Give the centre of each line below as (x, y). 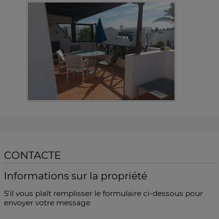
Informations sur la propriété (76, 176)
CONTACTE (33, 155)
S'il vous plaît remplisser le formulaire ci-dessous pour (103, 193)
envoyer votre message (47, 203)
